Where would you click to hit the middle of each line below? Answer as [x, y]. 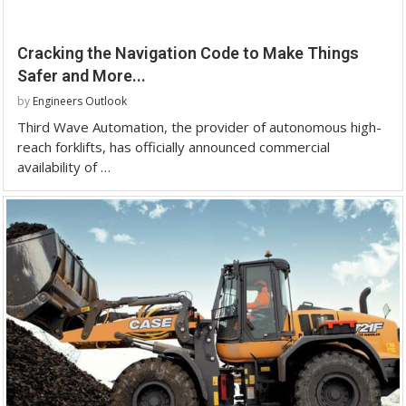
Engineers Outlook [80, 101]
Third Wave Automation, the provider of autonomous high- [199, 127]
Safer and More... [82, 76]
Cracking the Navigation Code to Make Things [188, 53]
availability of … [64, 167]
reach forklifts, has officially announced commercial [174, 147]
